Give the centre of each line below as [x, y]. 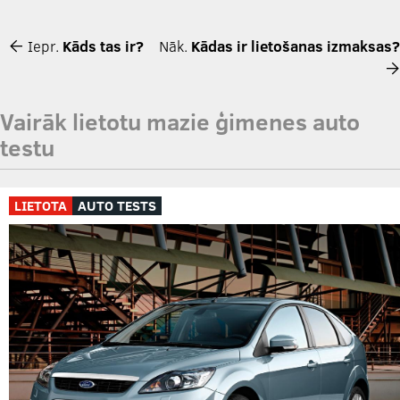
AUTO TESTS [117, 206]
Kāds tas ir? [103, 46]
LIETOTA [41, 206]
